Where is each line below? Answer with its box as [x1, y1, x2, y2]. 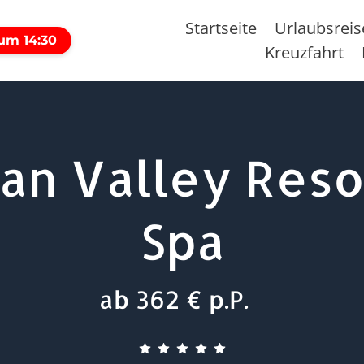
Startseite [185, 17, 258, 39]
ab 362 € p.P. [99, 284, 249, 314]
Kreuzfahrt [265, 41, 344, 63]
